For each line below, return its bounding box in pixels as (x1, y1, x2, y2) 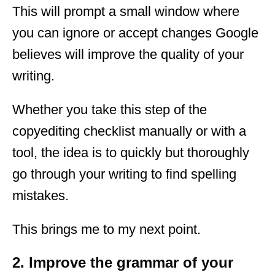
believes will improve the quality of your (12, 46, 244, 62)
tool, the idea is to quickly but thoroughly (12, 144, 249, 160)
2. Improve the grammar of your (12, 254, 233, 271)
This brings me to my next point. (12, 221, 201, 237)
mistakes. (12, 187, 69, 203)
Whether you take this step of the (12, 101, 207, 117)
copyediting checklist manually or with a (12, 123, 246, 139)
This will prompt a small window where (12, 3, 239, 19)
